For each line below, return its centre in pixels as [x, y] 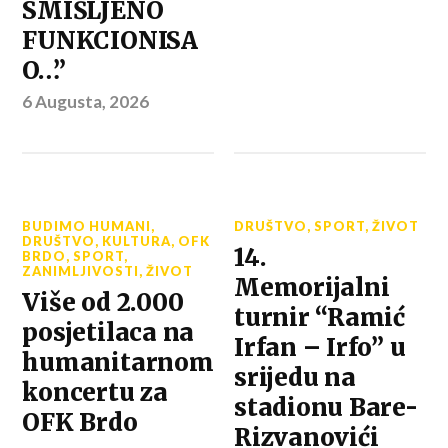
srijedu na [295, 377]
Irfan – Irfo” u [320, 347]
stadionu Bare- [326, 407]
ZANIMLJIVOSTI [81, 270]
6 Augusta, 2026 [86, 101]
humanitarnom [118, 362]
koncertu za [95, 392]
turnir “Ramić [319, 317]
